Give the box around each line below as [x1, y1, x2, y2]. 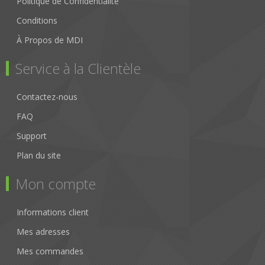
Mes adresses [17, 226, 70, 238]
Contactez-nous [17, 91, 77, 103]
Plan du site [17, 150, 61, 161]
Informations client [17, 206, 89, 218]
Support [17, 130, 47, 142]
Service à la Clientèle [15, 59, 141, 79]
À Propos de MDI [17, 34, 83, 46]
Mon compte [15, 174, 96, 194]
